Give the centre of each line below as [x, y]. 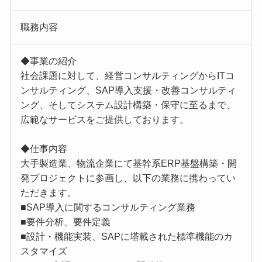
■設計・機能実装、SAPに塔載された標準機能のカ [126, 236]
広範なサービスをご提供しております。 [104, 119]
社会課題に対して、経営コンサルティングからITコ [127, 75]
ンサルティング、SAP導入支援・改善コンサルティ [128, 90]
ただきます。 [48, 192]
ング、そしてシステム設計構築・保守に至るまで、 [128, 105]
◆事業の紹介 [48, 61]
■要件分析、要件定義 [65, 222]
